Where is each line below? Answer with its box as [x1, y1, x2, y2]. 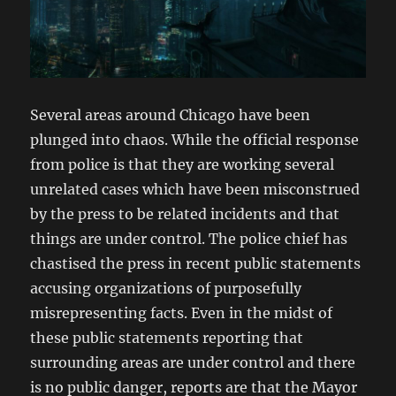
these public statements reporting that [30, 329, 304, 347]
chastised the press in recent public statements [30, 255, 362, 273]
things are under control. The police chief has [30, 230, 348, 248]
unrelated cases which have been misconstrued [30, 180, 361, 199]
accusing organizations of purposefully [30, 279, 302, 298]
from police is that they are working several [30, 156, 335, 174]
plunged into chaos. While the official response [30, 131, 360, 149]
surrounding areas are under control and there [30, 354, 356, 372]
